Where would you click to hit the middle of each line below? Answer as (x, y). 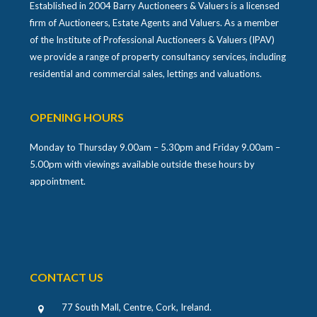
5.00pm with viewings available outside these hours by (143, 164)
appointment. (58, 181)
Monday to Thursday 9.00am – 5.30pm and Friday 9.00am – (155, 147)
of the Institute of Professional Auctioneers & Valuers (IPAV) (152, 39)
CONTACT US (67, 277)
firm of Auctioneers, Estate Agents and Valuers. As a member (155, 22)
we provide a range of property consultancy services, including (158, 56)
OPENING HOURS (77, 117)
